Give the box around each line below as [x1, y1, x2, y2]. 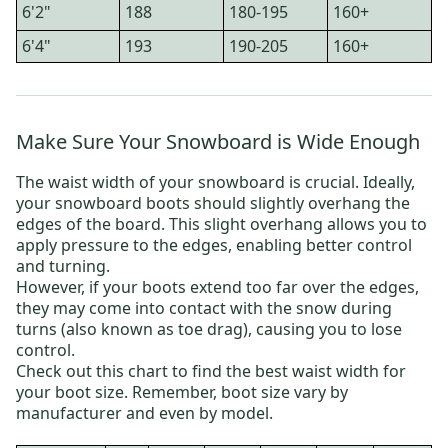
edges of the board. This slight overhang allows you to [16, 212, 427, 235]
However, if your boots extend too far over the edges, [16, 275, 419, 298]
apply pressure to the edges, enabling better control [16, 233, 412, 256]
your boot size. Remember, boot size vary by [16, 380, 348, 403]
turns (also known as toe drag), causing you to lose [16, 317, 402, 340]
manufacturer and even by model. [16, 401, 273, 424]
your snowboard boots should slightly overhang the [16, 191, 410, 214]
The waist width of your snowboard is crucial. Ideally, [16, 170, 415, 193]
